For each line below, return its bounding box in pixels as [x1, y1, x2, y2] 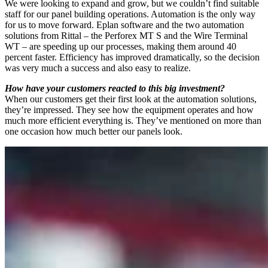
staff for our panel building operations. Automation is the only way [5, 9, 255, 20]
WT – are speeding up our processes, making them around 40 [5, 41, 236, 52]
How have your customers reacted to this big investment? [5, 83, 225, 94]
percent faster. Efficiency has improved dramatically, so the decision [5, 52, 260, 63]
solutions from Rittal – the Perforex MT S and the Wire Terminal [5, 31, 248, 41]
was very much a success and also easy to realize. [5, 63, 191, 74]
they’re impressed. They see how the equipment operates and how [5, 105, 254, 115]
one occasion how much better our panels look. [5, 126, 182, 137]
